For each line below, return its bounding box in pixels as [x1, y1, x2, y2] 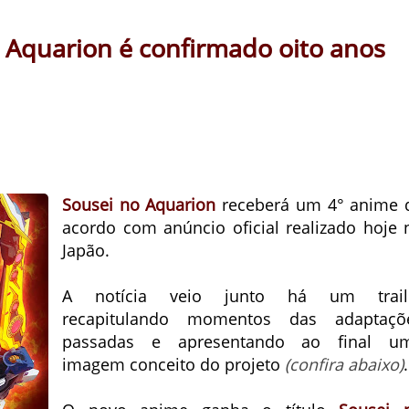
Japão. [62, 239, 110, 261]
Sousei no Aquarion [62, 194, 216, 215]
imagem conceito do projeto [62, 353, 285, 375]
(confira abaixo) [285, 353, 404, 375]
